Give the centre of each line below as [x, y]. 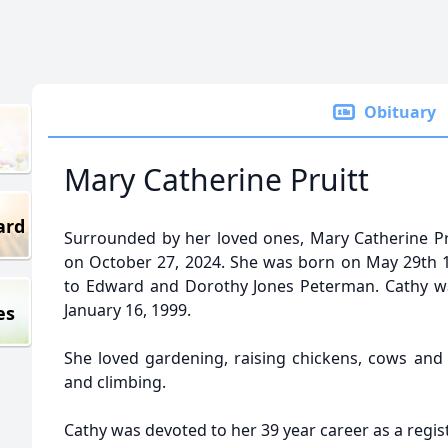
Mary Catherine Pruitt [216, 179]
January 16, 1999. [127, 310]
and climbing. [115, 382]
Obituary [400, 112]
